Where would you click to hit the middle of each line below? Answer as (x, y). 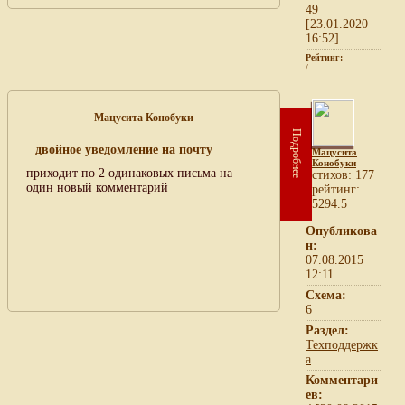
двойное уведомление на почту (124, 149)
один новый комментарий (97, 187)
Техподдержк (342, 344)
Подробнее (297, 153)
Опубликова (341, 231)
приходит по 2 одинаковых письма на (129, 173)
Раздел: (327, 330)
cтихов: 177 (343, 174)
